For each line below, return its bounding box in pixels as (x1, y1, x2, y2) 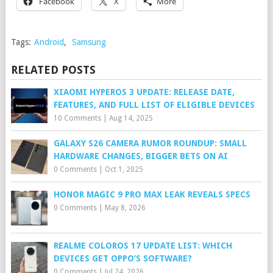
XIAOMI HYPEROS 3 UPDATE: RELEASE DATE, (53, 87, 235, 97)
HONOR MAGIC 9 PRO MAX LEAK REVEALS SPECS (53, 190, 250, 200)
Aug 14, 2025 (108, 114, 153, 123)
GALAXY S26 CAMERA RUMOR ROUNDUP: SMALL (53, 138, 247, 149)
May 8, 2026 (104, 204, 146, 213)
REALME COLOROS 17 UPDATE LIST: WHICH (53, 241, 232, 251)
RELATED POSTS (10, 63, 96, 77)
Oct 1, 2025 (104, 165, 143, 174)
